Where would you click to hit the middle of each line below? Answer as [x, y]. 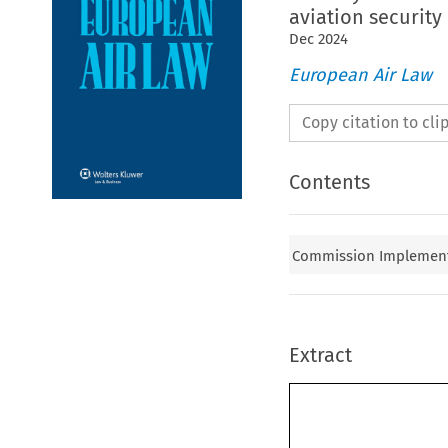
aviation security [365, 16]
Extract [320, 355]
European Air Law [360, 75]
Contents [329, 182]
